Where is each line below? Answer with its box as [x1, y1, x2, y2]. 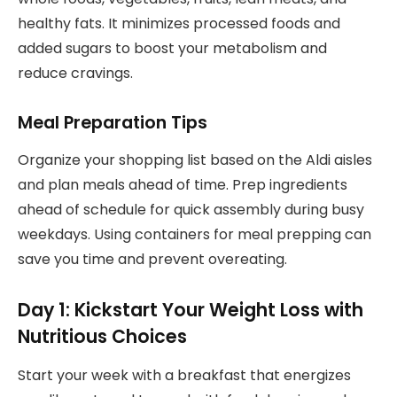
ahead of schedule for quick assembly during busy [18, 199, 364, 221]
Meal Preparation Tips [18, 110, 207, 135]
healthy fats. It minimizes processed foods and [18, 13, 340, 35]
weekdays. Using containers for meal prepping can [18, 224, 371, 245]
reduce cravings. [18, 63, 133, 84]
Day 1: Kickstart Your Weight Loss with [18, 296, 363, 323]
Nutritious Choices [18, 323, 187, 349]
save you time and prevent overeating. [18, 249, 287, 270]
